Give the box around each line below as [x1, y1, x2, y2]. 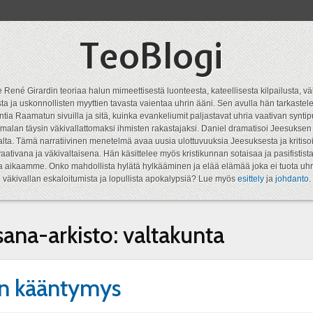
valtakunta [122, 221, 224, 249]
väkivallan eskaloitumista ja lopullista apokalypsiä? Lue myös [2, 174, 238, 184]
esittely [237, 174, 264, 184]
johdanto [275, 174, 309, 184]
